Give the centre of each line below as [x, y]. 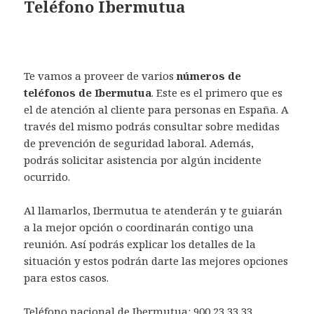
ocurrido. [47, 176]
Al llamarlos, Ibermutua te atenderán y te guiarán [153, 210]
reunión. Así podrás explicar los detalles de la [140, 244]
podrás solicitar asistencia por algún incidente [143, 159]
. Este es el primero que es [217, 92]
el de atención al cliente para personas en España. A [157, 109]
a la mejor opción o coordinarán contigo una [139, 227]
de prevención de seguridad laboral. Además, [139, 143]
